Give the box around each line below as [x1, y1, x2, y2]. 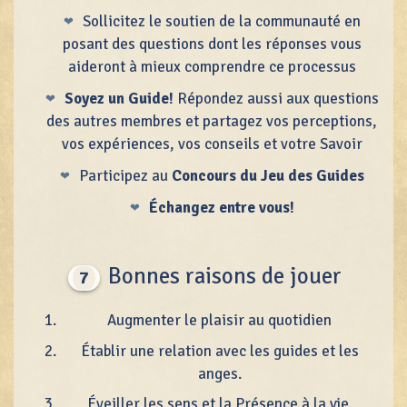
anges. [197, 363, 242, 383]
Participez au [78, 165, 172, 185]
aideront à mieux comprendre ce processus [67, 56, 356, 76]
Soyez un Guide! [64, 88, 174, 108]
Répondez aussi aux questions [173, 88, 379, 108]
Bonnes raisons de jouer [103, 262, 342, 291]
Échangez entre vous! [148, 198, 294, 218]
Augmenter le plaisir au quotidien [107, 311, 333, 331]
